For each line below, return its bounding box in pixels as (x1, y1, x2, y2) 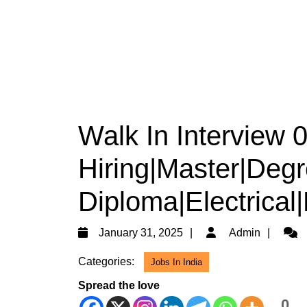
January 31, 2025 (99, 227, 183, 238)
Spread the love (78, 280, 160, 291)
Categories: (78, 256, 134, 267)
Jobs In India (151, 257, 202, 267)
